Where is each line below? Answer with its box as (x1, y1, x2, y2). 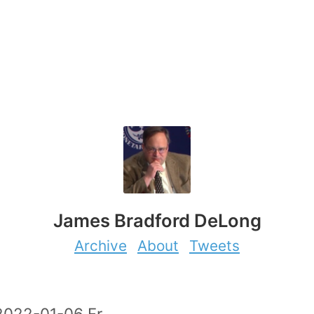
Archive (74, 236, 127, 254)
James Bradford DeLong (53, 210, 261, 232)
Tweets (189, 236, 240, 254)
